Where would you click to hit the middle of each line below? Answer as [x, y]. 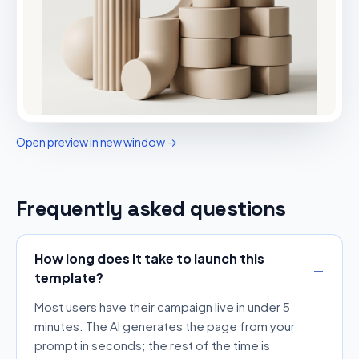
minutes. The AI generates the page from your [165, 325]
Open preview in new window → [97, 141]
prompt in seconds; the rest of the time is [152, 345]
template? [69, 277]
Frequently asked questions [151, 208]
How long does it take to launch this [149, 258]
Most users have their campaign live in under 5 [162, 306]
